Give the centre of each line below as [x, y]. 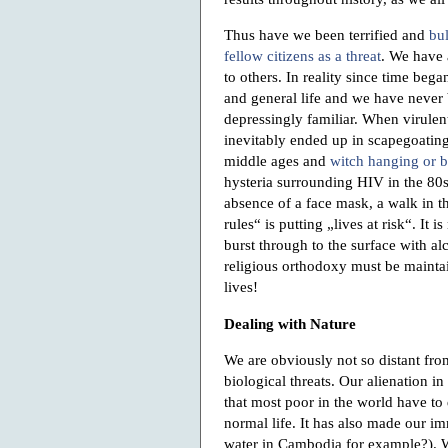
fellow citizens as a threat [302, 56]
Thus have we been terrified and [326, 35]
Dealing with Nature [290, 323]
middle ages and [277, 161]
